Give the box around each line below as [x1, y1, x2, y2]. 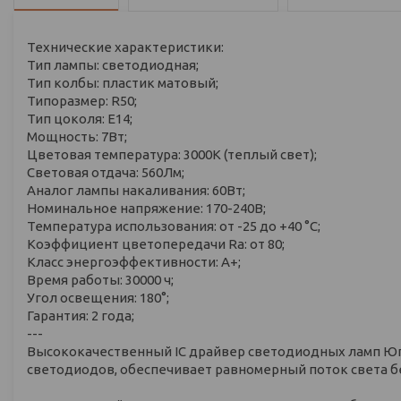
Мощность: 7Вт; [27, 128, 127, 144]
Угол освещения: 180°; [27, 289, 169, 305]
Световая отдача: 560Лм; [27, 164, 184, 180]
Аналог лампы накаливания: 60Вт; [27, 182, 245, 198]
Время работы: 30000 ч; [27, 271, 174, 287]
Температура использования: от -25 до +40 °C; [27, 218, 320, 234]
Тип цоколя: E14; [27, 110, 132, 126]
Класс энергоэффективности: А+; [27, 253, 241, 269]
